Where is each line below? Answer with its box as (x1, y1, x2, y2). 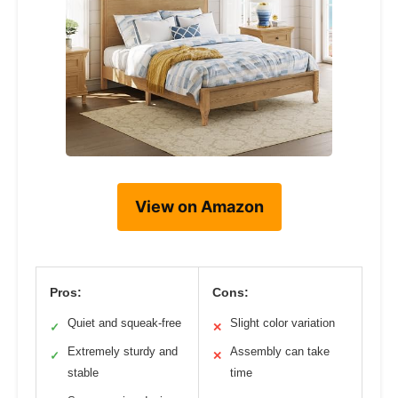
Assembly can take (230, 344, 330, 358)
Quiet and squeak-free (68, 315, 181, 330)
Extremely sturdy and (68, 344, 178, 358)
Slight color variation (230, 315, 335, 330)
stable (68, 365, 99, 379)
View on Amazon (134, 196, 264, 216)
